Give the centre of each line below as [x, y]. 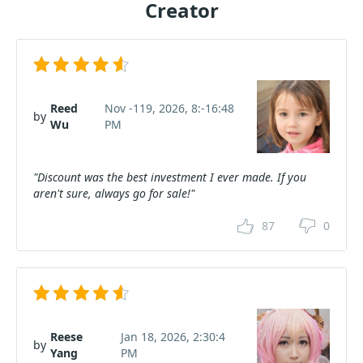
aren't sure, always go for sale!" [114, 194]
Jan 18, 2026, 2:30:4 [173, 337]
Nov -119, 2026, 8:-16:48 [170, 109]
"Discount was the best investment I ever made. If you [170, 177]
